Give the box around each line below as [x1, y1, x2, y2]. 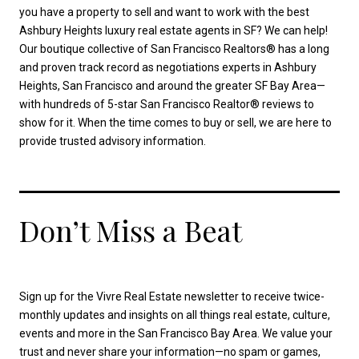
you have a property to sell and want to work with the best [19, 5, 309, 18]
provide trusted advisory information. [19, 134, 206, 147]
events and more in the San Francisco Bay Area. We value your [19, 326, 333, 340]
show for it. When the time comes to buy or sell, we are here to [19, 115, 332, 129]
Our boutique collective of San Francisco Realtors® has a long [19, 42, 329, 55]
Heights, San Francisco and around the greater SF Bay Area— [19, 79, 325, 92]
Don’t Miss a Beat [19, 211, 242, 250]
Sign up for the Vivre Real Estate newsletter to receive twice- [19, 289, 325, 303]
